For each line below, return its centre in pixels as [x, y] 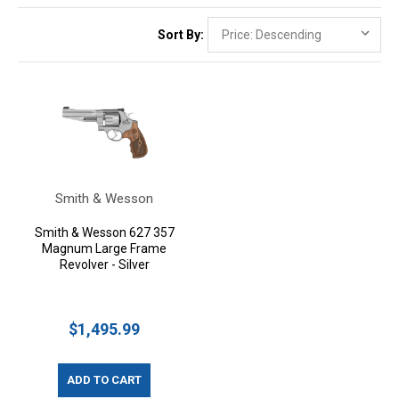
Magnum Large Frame [104, 248]
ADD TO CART [104, 380]
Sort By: [181, 35]
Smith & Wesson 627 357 [104, 232]
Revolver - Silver [104, 265]
